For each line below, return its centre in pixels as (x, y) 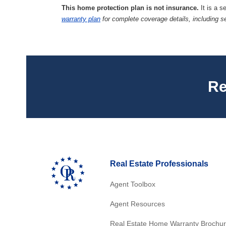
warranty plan (81, 19)
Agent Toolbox (133, 184)
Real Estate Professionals (159, 163)
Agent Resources (137, 204)
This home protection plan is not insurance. (130, 8)
